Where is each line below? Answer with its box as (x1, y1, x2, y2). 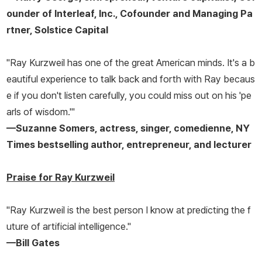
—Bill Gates (6, 237, 60, 249)
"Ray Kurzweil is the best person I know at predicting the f (6, 204, 251, 216)
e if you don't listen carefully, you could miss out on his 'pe (6, 89, 251, 102)
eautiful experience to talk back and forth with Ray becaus (6, 73, 255, 85)
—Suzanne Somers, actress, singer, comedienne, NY (6, 122, 250, 135)
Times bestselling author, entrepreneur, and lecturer (6, 139, 251, 151)
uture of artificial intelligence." (6, 220, 131, 233)
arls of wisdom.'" (6, 106, 75, 118)
